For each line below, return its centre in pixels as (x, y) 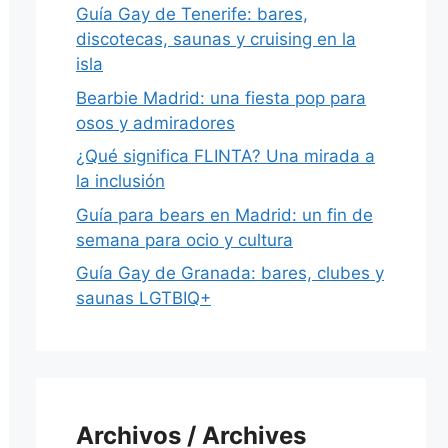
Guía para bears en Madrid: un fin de (224, 214)
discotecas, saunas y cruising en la (216, 39)
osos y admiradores (155, 122)
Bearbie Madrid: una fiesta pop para (221, 97)
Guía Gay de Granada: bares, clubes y (230, 273)
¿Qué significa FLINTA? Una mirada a (225, 156)
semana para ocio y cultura (184, 239)
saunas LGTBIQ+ (143, 298)
